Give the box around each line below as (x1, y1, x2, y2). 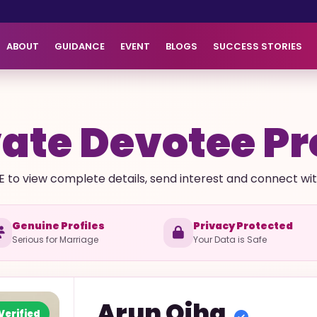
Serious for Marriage (11, 233, 98, 246)
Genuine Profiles (11, 218, 105, 233)
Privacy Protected (193, 218, 293, 233)
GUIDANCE (54, 39, 105, 53)
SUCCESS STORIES (213, 39, 302, 53)
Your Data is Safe (193, 233, 267, 246)
